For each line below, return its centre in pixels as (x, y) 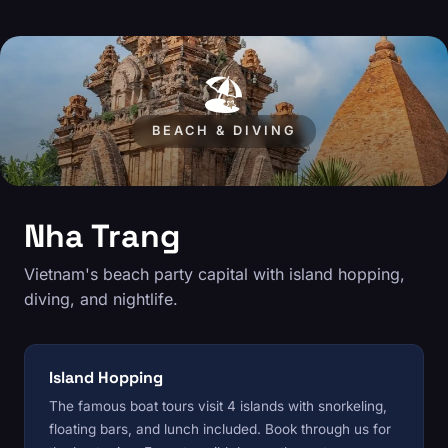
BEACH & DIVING (224, 131)
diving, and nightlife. (101, 299)
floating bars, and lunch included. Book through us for (220, 429)
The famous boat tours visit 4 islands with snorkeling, (218, 406)
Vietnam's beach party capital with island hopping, (214, 274)
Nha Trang (102, 236)
